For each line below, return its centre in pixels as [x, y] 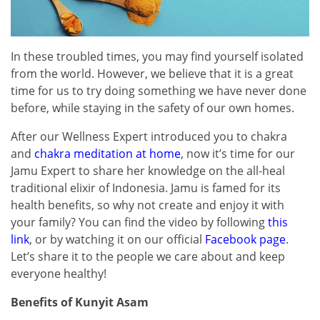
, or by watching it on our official [117, 239]
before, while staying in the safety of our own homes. [152, 107]
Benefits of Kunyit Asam [80, 302]
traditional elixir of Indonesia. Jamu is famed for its [146, 187]
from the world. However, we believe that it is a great [152, 73]
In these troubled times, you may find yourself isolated [157, 56]
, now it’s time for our [238, 153]
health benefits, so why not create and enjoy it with [147, 205]
